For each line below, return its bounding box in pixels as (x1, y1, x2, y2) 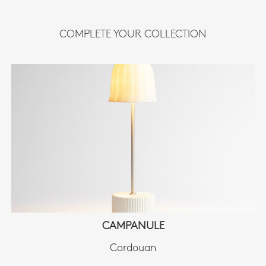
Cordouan (110, 243, 156, 255)
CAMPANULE (102, 220, 164, 232)
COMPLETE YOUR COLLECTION (59, 28, 207, 40)
